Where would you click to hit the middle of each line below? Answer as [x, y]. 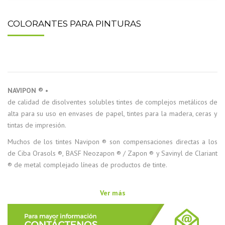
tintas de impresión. [37, 125]
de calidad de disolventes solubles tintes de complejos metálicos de [113, 102]
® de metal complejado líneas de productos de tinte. [87, 165]
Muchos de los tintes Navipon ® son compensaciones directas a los [113, 142]
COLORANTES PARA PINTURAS [74, 24]
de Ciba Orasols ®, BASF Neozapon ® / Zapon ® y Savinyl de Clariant [113, 153]
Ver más [113, 193]
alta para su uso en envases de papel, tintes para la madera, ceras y [113, 114]
